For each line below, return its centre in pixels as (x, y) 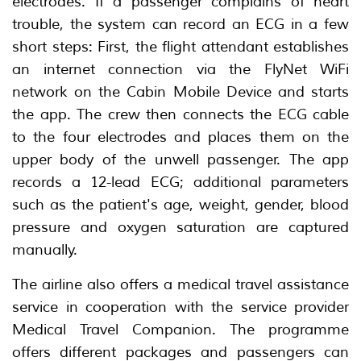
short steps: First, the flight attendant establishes (180, 46)
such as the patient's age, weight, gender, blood (180, 204)
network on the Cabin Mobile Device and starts (180, 91)
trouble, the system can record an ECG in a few (180, 24)
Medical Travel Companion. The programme (180, 329)
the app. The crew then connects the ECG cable (180, 114)
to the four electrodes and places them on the (180, 137)
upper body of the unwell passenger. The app (180, 159)
